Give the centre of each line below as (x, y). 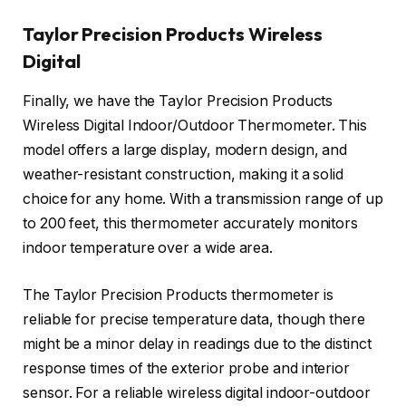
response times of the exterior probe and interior (187, 369)
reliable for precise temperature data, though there (194, 320)
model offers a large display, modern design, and (185, 150)
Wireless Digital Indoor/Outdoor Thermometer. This (195, 126)
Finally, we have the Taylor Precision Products (178, 101)
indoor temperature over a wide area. (148, 248)
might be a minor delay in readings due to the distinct (197, 344)
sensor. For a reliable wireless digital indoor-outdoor (197, 393)
